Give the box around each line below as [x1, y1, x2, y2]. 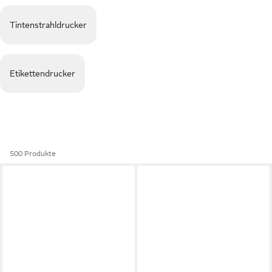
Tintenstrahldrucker [10, 20, 87, 30]
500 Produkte [10, 149, 56, 158]
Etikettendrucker [10, 69, 75, 78]
